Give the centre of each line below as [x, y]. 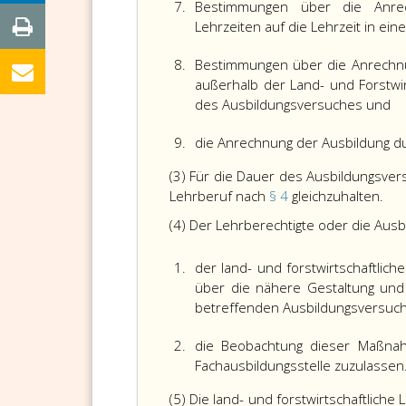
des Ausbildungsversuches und [293, 104]
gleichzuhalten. [338, 196]
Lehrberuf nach [219, 196]
